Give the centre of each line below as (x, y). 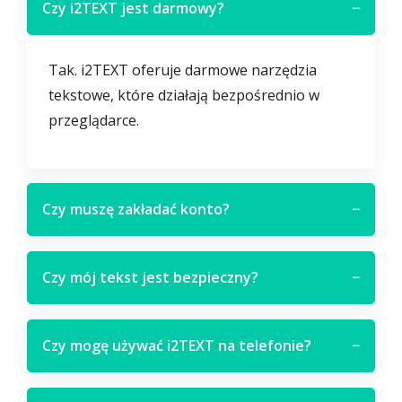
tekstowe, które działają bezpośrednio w (184, 96)
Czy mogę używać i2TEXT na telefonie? (177, 346)
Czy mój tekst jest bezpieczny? (151, 278)
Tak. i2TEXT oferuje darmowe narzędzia (183, 70)
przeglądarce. (94, 121)
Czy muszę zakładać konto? (136, 210)
